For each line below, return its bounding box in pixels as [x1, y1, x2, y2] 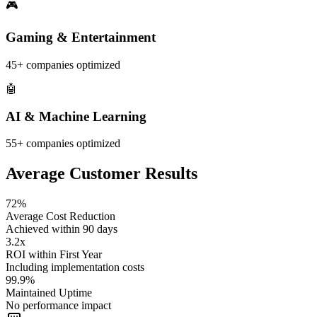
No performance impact [6, 299, 111, 312]
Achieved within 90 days [6, 223, 117, 236]
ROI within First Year [6, 248, 102, 261]
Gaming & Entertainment [6, 30, 156, 45]
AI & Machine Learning [6, 108, 146, 124]
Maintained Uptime [6, 287, 92, 299]
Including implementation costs [6, 261, 144, 274]
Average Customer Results [6, 164, 197, 183]
